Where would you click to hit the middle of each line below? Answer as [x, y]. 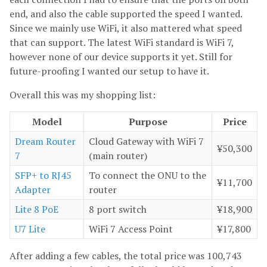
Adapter [33, 189]
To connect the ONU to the [148, 175]
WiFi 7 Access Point [131, 229]
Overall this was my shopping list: [83, 94]
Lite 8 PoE [37, 209]
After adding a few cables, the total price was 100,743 [126, 255]
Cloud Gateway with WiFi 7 [146, 141]
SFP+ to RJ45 [43, 175]
